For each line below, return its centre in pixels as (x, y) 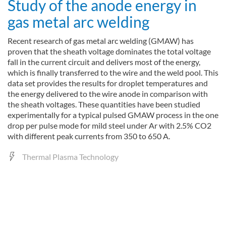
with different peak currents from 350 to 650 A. (89, 136)
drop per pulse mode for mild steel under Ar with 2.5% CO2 (109, 125)
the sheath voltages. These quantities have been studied (104, 104)
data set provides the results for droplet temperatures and (108, 83)
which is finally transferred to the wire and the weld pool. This (113, 72)
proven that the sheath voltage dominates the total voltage (109, 51)
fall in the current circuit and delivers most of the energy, (104, 62)
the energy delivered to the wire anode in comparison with (108, 94)
